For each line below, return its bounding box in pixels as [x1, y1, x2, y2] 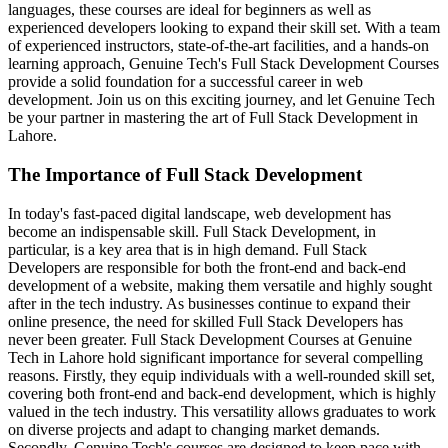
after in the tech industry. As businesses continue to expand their [8, 294, 410, 312]
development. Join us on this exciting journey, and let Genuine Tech [8, 91, 435, 109]
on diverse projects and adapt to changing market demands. [8, 420, 380, 438]
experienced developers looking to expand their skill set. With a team [8, 19, 440, 37]
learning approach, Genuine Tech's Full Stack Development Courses [8, 55, 439, 73]
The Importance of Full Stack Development [8, 164, 362, 186]
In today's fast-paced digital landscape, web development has [8, 204, 391, 222]
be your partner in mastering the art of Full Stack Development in [8, 109, 418, 127]
